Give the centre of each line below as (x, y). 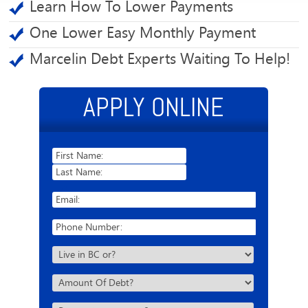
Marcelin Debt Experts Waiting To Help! (160, 59)
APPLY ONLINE (154, 107)
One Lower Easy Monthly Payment (143, 33)
